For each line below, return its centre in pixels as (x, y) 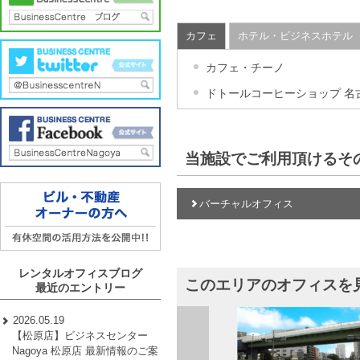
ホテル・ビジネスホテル (295, 36)
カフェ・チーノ (245, 68)
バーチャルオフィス (246, 203)
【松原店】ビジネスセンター (80, 336)
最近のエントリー (80, 288)
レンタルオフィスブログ (80, 274)
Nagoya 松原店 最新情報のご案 (86, 351)
